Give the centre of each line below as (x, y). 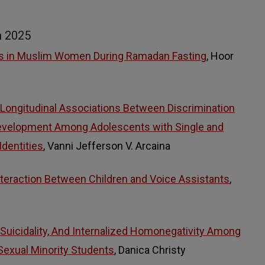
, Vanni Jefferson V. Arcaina (107, 146)
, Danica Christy (150, 250)
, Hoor (220, 56)
